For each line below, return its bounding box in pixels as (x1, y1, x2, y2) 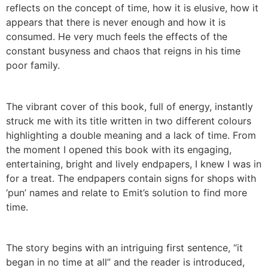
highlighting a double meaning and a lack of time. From (6, 129, 256, 141)
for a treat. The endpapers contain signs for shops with (6, 172, 256, 184)
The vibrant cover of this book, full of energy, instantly (6, 100, 253, 112)
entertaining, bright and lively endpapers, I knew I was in (6, 157, 261, 170)
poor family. (6, 59, 60, 72)
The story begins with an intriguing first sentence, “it (6, 242, 243, 254)
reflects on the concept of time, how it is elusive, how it (6, 2, 258, 14)
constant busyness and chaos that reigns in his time (6, 45, 240, 57)
